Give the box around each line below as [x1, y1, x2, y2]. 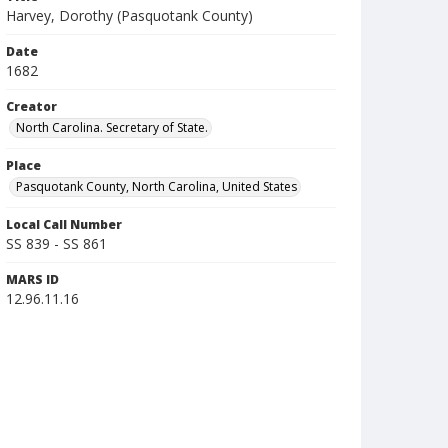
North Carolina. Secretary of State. [16, 119, 208, 136]
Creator [6, 98, 57, 115]
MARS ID [6, 271, 59, 288]
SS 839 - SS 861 [6, 234, 107, 253]
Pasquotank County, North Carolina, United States [16, 178, 297, 195]
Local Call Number [6, 216, 122, 233]
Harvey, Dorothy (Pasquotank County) [6, 6, 253, 25]
